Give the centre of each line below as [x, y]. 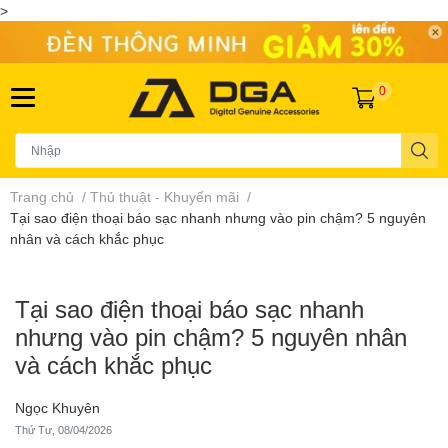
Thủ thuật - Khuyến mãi [164, 196]
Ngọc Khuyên [57, 407]
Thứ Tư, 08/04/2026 [63, 429]
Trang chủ [42, 196]
